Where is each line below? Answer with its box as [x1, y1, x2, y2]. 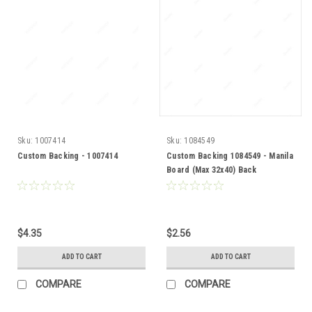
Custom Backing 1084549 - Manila [166, 151, 293, 162]
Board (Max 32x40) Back [166, 165, 257, 175]
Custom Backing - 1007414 [17, 151, 118, 162]
